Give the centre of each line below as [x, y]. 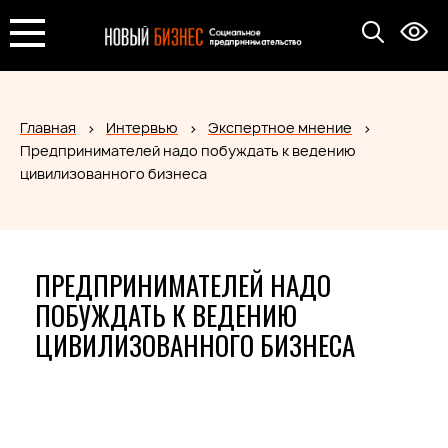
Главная [48, 127]
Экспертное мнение [280, 127]
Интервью [142, 127]
